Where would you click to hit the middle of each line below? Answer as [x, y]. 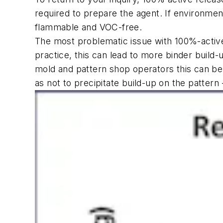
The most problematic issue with [105, 41]
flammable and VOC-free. [89, 27]
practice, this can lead [82, 55]
